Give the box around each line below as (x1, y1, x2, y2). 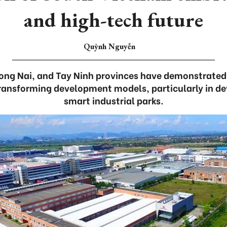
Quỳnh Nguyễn (84, 41, 135, 52)
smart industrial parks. (63, 93, 164, 107)
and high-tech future (24, 7, 203, 33)
